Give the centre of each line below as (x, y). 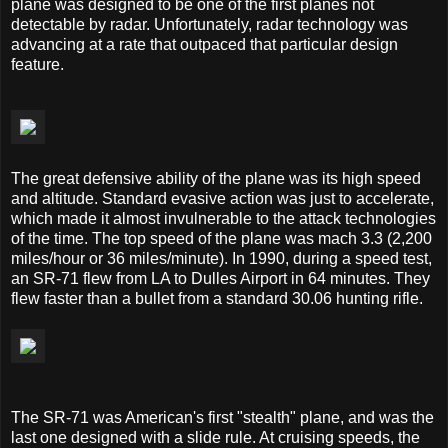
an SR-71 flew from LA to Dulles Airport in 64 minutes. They (220, 279)
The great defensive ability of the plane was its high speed (216, 179)
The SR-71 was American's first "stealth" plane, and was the (222, 418)
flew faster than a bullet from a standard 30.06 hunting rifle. (217, 299)
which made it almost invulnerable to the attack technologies (223, 219)
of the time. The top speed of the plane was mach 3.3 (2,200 (221, 239)
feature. (37, 64)
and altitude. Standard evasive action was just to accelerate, (222, 199)
